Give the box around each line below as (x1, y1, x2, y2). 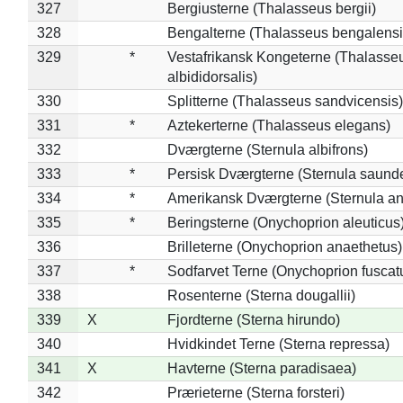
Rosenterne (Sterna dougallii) (166, 287, 355, 303)
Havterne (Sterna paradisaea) (166, 360, 356, 376)
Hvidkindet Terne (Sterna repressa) (166, 336, 390, 352)
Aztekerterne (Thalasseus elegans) (166, 117, 390, 133)
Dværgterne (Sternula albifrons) (166, 141, 368, 157)
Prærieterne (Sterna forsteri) (166, 384, 345, 400)
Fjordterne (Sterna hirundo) (166, 311, 340, 327)
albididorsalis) (166, 68, 257, 85)
